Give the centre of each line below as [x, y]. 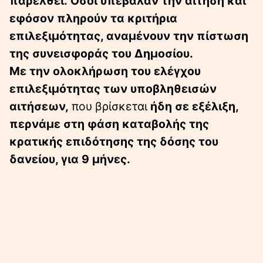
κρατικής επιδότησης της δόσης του [114, 141]
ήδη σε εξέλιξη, [194, 106]
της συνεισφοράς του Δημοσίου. [101, 53]
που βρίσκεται [109, 106]
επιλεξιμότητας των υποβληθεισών [113, 88]
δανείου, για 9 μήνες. [70, 159]
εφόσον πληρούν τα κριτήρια [93, 18]
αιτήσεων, [39, 106]
